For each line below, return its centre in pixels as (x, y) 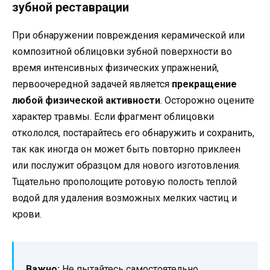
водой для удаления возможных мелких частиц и (124, 198)
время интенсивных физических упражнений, (115, 68)
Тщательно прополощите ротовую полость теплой (124, 182)
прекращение (204, 84)
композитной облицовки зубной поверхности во (122, 52)
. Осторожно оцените (207, 101)
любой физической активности (86, 101)
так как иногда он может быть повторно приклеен (126, 149)
